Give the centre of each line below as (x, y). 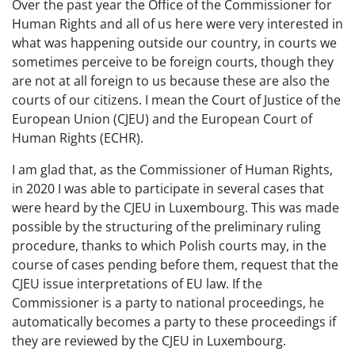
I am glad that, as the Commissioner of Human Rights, (172, 170)
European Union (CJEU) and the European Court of (162, 119)
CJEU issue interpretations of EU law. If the (137, 284)
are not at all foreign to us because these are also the (171, 81)
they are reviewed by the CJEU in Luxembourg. (149, 341)
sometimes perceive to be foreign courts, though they (173, 62)
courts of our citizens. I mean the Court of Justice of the (176, 100)
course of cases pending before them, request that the (175, 265)
